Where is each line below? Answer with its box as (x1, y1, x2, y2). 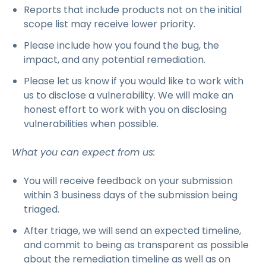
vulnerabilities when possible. (24, 117, 159, 131)
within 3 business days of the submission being (24, 188, 237, 202)
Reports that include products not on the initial (24, 3, 242, 17)
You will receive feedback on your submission (24, 174, 233, 188)
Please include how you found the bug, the (24, 39, 219, 52)
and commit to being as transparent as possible (24, 238, 249, 252)
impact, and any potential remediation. (24, 53, 205, 66)
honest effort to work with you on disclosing (24, 103, 227, 116)
